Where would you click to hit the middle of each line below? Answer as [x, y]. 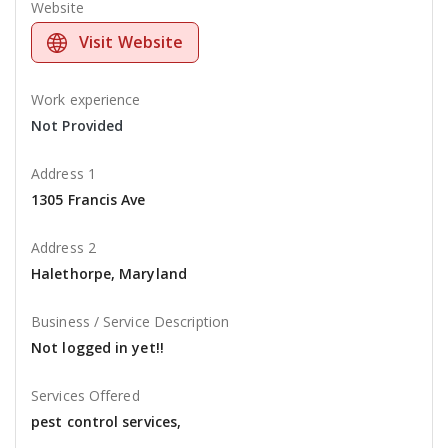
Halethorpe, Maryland [109, 274]
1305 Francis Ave [88, 200]
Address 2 [63, 248]
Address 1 [63, 174]
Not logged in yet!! [97, 348]
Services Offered [85, 396]
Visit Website [131, 42]
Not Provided [77, 126]
